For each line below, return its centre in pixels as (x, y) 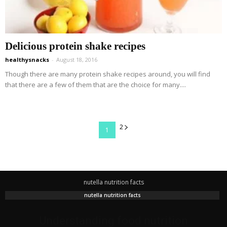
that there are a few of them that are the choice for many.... (96, 85)
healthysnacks (27, 60)
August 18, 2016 (77, 60)
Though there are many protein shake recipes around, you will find (108, 74)
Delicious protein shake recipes (75, 46)
